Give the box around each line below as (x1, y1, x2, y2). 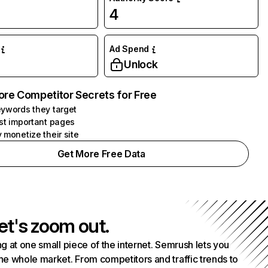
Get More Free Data (57, 148, 145, 160)
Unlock (124, 58, 159, 71)
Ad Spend (109, 44, 149, 54)
